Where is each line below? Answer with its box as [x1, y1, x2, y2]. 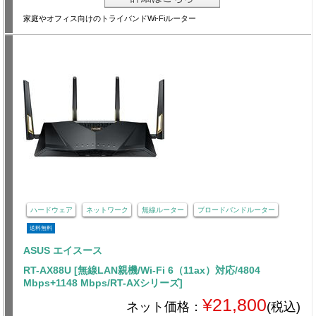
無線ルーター [141, 205, 184, 214]
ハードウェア [30, 205, 73, 214]
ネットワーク [85, 205, 128, 214]
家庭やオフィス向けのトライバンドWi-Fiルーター [23, 14, 196, 23]
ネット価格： [126, 300, 202, 315]
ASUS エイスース [23, 245, 102, 257]
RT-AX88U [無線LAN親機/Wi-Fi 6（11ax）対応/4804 [23, 265, 260, 276]
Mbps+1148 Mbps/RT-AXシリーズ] [23, 277, 183, 289]
